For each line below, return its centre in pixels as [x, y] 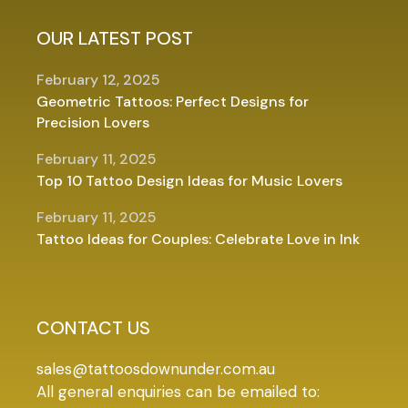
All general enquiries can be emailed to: [178, 392]
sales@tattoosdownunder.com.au [156, 369]
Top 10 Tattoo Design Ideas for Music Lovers [190, 181]
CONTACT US [94, 328]
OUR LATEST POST [115, 38]
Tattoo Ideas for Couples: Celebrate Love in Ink [199, 239]
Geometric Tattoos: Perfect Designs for [173, 102]
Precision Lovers [93, 122]
